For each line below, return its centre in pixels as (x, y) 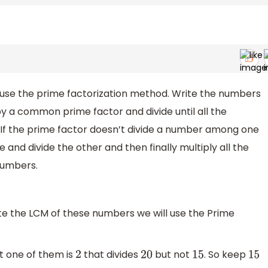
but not (172, 255)
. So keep (226, 255)
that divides (111, 255)
